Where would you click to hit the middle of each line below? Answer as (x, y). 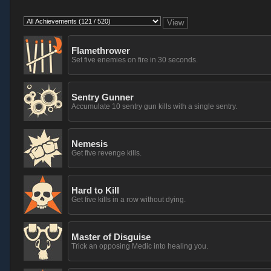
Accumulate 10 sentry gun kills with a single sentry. (154, 106)
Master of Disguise (111, 237)
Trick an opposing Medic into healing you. (140, 246)
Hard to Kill (95, 190)
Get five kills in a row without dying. (129, 200)
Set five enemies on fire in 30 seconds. (135, 60)
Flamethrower (101, 51)
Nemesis (90, 144)
